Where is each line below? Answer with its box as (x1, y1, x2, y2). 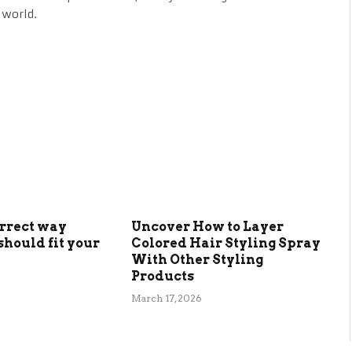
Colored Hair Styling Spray (130, 235, 321, 251)
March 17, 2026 (130, 291, 202, 304)
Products (130, 268, 194, 284)
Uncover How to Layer (130, 218, 284, 234)
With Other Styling (130, 251, 263, 267)
